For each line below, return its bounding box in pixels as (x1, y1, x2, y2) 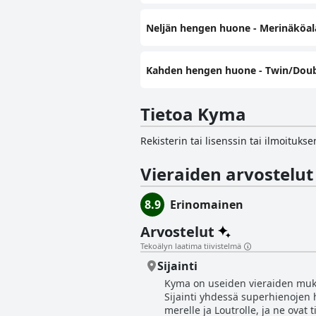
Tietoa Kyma (140, 102, 246, 126)
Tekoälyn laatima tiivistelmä (140, 241, 241, 252)
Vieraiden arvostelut (140, 162, 313, 186)
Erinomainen (170, 197, 243, 213)
